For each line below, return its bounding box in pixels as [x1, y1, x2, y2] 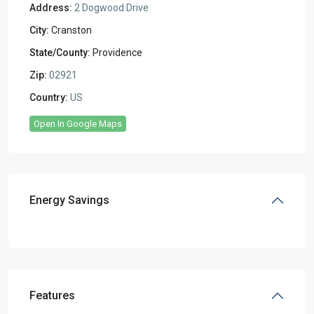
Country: [29, 92, 68, 103]
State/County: [29, 47, 90, 58]
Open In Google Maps [34, 118, 122, 129]
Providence [93, 47, 142, 58]
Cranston [51, 25, 92, 36]
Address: [29, 2, 72, 13]
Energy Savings [29, 193, 109, 207]
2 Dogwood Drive [72, 2, 149, 13]
